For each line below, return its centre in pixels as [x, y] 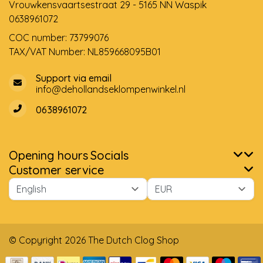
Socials [109, 156]
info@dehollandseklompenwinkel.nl [111, 90]
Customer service [56, 170]
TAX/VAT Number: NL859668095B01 [85, 52]
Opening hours [48, 156]
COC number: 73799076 [59, 38]
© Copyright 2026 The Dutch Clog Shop [94, 240]
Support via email [74, 78]
